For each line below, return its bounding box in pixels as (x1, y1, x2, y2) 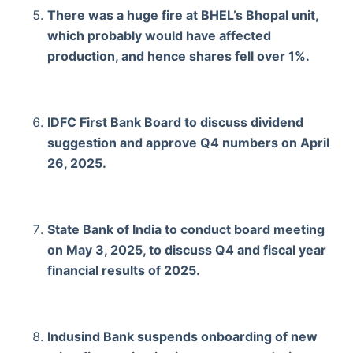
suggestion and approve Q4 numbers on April (47, 134, 329, 150)
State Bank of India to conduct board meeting (47, 221, 325, 237)
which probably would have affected (47, 27, 271, 43)
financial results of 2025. (47, 262, 200, 278)
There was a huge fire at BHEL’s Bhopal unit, (47, 6, 318, 23)
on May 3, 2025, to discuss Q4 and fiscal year (47, 241, 326, 258)
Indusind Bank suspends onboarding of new (47, 328, 318, 344)
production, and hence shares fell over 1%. (47, 47, 310, 64)
